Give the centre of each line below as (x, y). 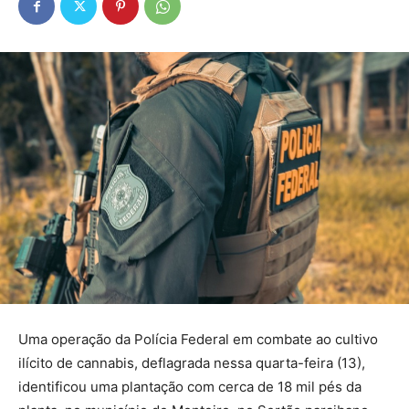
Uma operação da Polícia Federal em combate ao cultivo (198, 339)
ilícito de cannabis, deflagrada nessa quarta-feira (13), (192, 362)
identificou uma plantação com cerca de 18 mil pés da (190, 386)
